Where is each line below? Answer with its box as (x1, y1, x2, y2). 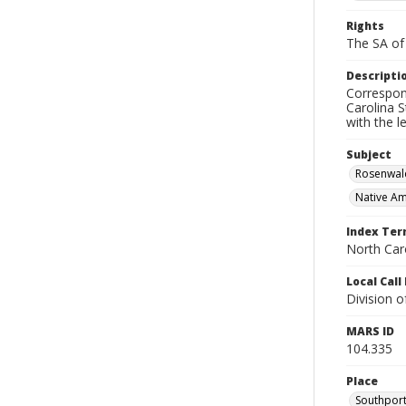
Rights (346, 18, 384, 34)
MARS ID (346, 324, 394, 339)
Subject (346, 147, 391, 162)
